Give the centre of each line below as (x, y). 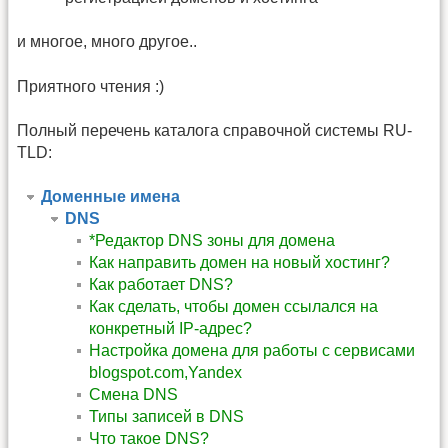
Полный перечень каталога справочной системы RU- (214, 130)
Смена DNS (133, 395)
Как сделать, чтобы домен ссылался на (233, 307)
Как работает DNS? (161, 285)
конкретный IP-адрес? (170, 329)
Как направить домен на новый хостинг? (239, 263)
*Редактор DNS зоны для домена (212, 241)
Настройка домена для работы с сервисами (252, 351)
